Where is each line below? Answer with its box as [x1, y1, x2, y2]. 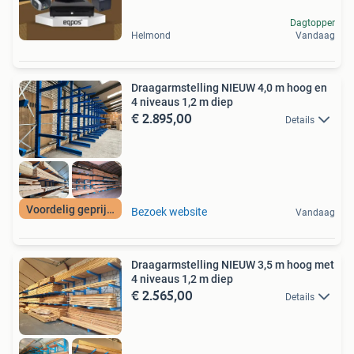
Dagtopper [290, 17, 335, 28]
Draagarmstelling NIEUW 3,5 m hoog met [131, 258, 334, 271]
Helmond [131, 29, 171, 41]
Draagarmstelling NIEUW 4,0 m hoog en [131, 81, 327, 94]
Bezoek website [131, 205, 207, 218]
